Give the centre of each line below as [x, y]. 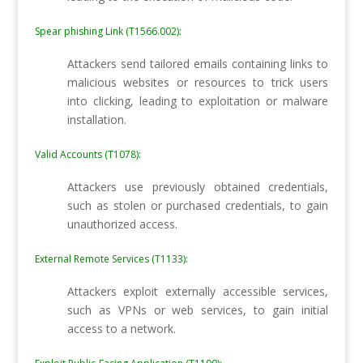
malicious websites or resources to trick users [198, 82]
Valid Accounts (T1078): [88, 154]
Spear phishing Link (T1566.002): [108, 31]
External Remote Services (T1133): [111, 258]
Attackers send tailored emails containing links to [198, 63]
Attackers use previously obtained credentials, [198, 186]
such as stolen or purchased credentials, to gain [198, 205]
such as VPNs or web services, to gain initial [198, 310]
